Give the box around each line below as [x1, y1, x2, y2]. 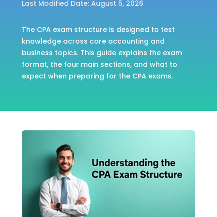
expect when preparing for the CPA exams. [21, 71, 173, 81]
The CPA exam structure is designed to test [21, 25, 175, 34]
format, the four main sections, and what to [21, 60, 177, 69]
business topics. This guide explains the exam [21, 48, 182, 58]
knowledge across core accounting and [21, 36, 165, 46]
